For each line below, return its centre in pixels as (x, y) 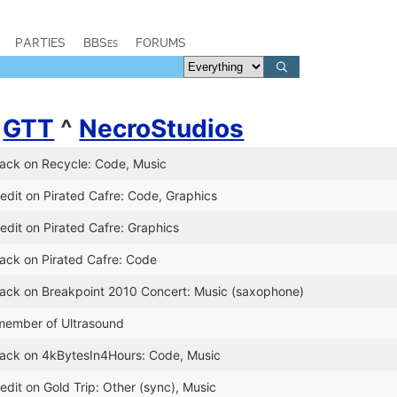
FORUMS (161, 43)
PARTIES (40, 43)
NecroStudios (162, 128)
